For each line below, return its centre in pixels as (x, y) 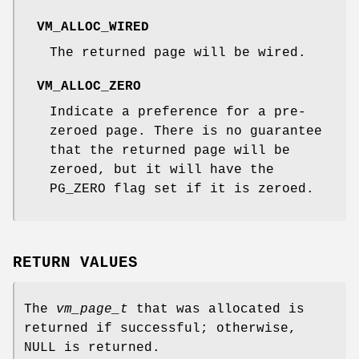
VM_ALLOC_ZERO (89, 86)
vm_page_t (92, 310)
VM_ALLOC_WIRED (93, 27)
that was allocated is (216, 310)
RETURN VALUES (75, 263)
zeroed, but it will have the (162, 169)
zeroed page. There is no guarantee (186, 131)
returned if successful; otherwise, (160, 329)
